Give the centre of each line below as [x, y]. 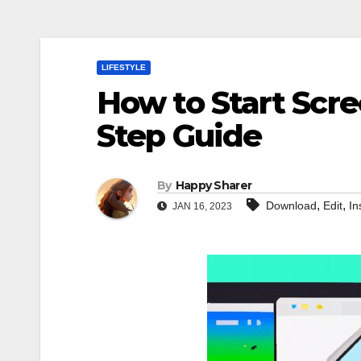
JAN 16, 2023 [201, 207]
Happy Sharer [214, 186]
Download [291, 206]
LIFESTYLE [124, 67]
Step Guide [179, 136]
